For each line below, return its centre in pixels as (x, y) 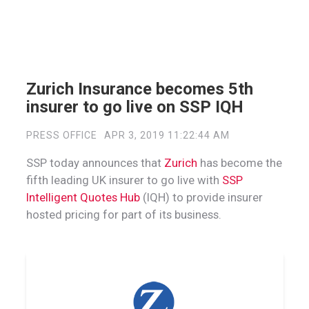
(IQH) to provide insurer (201, 197)
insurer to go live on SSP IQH (134, 107)
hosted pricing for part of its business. (125, 214)
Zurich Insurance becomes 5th (139, 89)
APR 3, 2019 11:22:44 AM (167, 135)
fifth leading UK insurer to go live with (122, 180)
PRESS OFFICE (61, 135)
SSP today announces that (95, 162)
